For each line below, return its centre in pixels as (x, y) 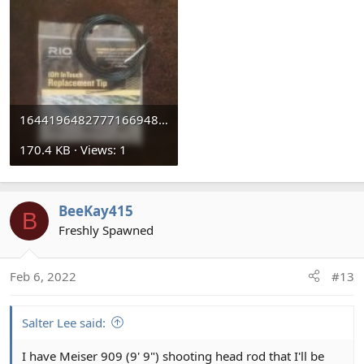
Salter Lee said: (64, 322)
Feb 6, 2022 (43, 276)
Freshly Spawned (106, 230)
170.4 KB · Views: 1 (73, 149)
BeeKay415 (96, 211)
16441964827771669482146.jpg (163, 119)
